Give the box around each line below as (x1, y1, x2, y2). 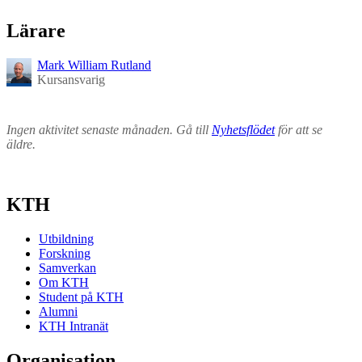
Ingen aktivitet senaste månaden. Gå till (6, 123, 212, 137)
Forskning (39, 246, 90, 261)
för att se (275, 123, 322, 137)
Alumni (39, 305, 78, 319)
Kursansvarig (37, 73, 105, 87)
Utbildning (39, 232, 94, 246)
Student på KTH (39, 290, 124, 305)
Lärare (6, 20, 65, 42)
